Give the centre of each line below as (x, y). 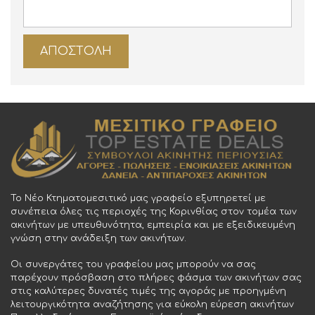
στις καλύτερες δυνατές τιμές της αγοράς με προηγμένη (148, 291)
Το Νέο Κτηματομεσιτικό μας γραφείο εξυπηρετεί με (138, 198)
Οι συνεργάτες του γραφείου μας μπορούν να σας (133, 264)
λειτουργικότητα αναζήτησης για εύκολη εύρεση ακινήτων (152, 304)
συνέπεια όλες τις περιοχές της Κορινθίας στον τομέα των (154, 212)
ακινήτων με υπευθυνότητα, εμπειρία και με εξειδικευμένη (153, 225)
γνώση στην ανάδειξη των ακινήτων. (98, 238)
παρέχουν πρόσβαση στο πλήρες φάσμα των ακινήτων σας (156, 278)
